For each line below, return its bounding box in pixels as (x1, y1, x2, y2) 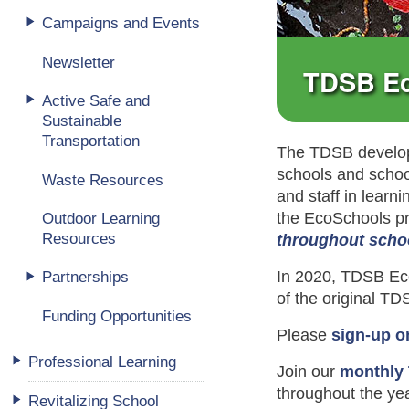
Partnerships (41, 267, 129, 287)
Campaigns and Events (41, 14, 200, 33)
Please (277, 325, 332, 344)
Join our (277, 362, 341, 381)
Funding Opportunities (41, 306, 192, 325)
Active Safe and (41, 91, 150, 110)
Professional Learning (28, 351, 177, 371)
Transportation (41, 131, 140, 151)
